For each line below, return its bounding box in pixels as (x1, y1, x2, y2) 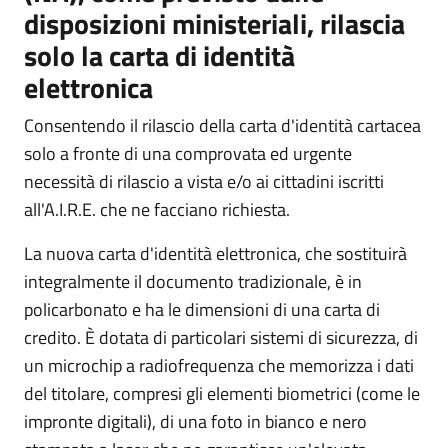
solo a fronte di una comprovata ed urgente (24, 139, 352, 167)
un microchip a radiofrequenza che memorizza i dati (24, 351, 414, 379)
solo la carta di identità (24, 33, 295, 77)
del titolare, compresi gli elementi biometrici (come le (24, 379, 420, 407)
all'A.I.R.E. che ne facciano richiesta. (24, 195, 290, 223)
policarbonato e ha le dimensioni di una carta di (24, 295, 380, 323)
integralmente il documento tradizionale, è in (24, 267, 362, 295)
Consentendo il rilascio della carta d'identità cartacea (24, 111, 421, 139)
